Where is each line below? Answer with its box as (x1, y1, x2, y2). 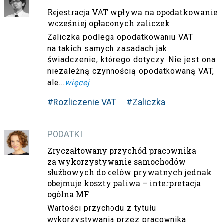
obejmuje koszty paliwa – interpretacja (47, 177, 201, 188)
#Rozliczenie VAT (47, 96, 116, 107)
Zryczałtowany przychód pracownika (47, 145, 196, 156)
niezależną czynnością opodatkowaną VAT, (47, 66, 214, 76)
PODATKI (47, 128, 82, 139)
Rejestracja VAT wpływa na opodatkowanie (47, 6, 218, 17)
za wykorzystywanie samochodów (47, 156, 186, 166)
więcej (64, 77, 90, 87)
